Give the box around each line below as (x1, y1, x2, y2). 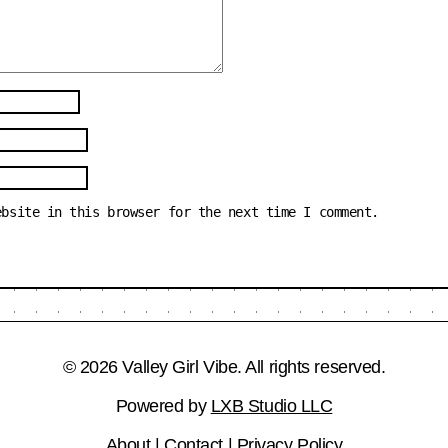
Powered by (115, 395, 211, 416)
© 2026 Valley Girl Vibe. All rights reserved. (62, 356, 386, 377)
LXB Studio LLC (210, 395, 333, 416)
